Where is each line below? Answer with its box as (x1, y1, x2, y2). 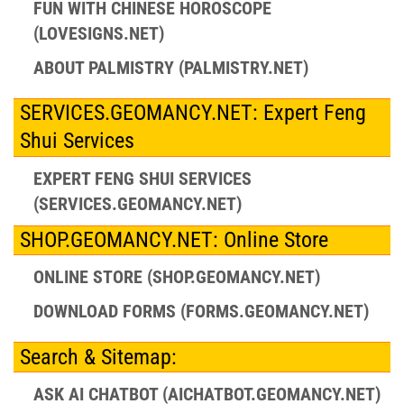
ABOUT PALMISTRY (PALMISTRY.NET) (32, 56, 308, 78)
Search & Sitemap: (19, 344, 177, 370)
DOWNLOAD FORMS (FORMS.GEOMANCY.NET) (32, 300, 369, 323)
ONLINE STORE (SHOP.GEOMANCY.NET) (32, 266, 320, 289)
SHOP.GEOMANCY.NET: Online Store (19, 226, 328, 252)
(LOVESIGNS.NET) (32, 22, 164, 44)
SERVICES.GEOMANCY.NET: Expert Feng (19, 100, 366, 126)
